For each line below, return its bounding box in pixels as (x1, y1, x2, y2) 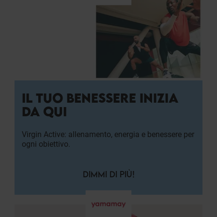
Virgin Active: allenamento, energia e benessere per (22, 129, 194, 139)
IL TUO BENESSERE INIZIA (22, 90, 178, 106)
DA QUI (22, 103, 67, 119)
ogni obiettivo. (22, 139, 70, 149)
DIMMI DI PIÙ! (82, 169, 135, 179)
